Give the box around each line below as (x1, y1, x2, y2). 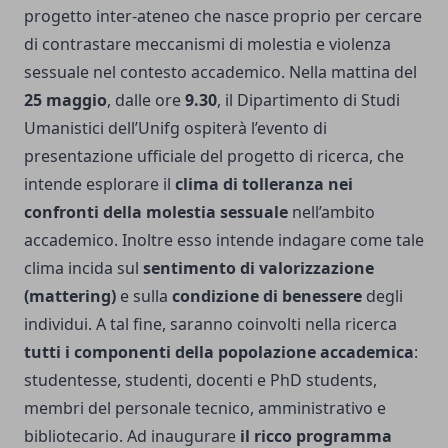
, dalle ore (107, 89, 185, 112)
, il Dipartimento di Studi (217, 89, 400, 112)
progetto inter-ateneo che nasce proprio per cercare (24, 5, 422, 28)
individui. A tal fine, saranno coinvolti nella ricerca (24, 313, 397, 336)
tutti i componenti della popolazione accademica (24, 341, 414, 364)
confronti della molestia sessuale (24, 201, 288, 224)
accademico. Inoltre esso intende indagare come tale (24, 229, 424, 252)
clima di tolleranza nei (175, 173, 353, 196)
